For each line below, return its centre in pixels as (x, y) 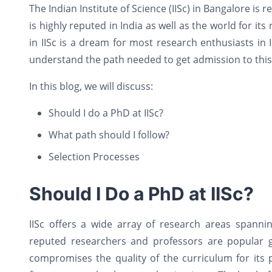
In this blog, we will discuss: (91, 86)
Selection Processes (94, 157)
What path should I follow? (109, 135)
